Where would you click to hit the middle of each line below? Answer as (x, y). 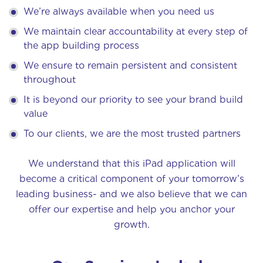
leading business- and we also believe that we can (131, 194)
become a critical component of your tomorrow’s (131, 178)
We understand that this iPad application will (131, 163)
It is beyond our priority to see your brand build (133, 99)
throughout (50, 79)
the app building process (81, 45)
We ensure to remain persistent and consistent (130, 65)
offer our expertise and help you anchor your (131, 209)
